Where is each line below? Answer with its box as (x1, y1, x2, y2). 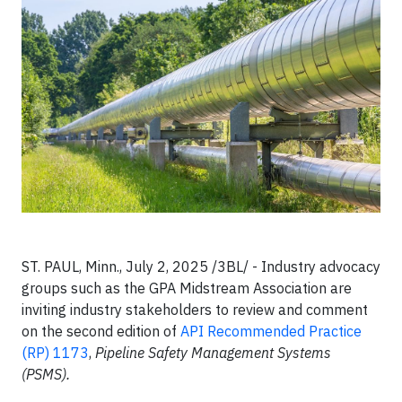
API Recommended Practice (180, 321, 362, 340)
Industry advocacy (261, 257, 380, 275)
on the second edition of (22, 321, 180, 340)
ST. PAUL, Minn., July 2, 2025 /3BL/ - (22, 257, 258, 275)
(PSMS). (22, 364, 70, 383)
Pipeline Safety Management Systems (95, 343, 331, 362)
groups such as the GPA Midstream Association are (22, 278, 352, 297)
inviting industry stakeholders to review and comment (22, 300, 368, 319)
